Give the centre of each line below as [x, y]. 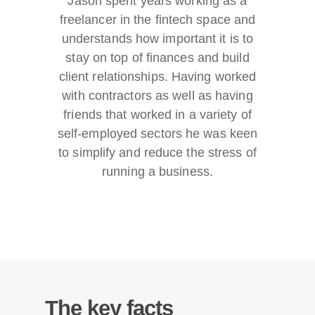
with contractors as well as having [157, 96]
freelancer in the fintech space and [157, 20]
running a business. [157, 172]
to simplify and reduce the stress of [157, 153]
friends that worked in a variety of [157, 115]
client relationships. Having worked [157, 77]
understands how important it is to [157, 39]
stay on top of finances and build [157, 58]
